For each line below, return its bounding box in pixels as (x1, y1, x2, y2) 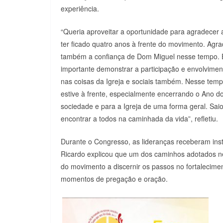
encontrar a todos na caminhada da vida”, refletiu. (61, 113, 218, 123)
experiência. (61, 3, 99, 13)
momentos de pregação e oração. (61, 173, 168, 184)
